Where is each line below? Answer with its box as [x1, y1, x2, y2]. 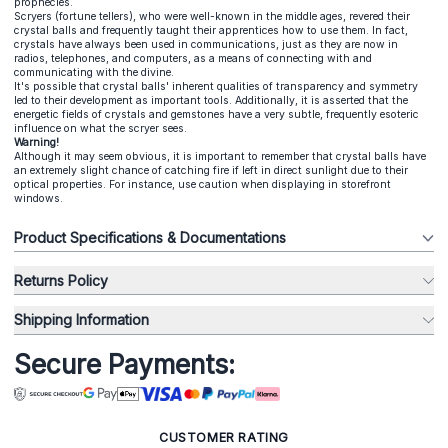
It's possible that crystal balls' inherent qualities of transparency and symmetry [14, 79, 418, 93]
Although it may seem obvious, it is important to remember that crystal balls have [14, 149, 426, 163]
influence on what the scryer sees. [14, 121, 187, 135]
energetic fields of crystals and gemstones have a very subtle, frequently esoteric [14, 107, 419, 121]
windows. [14, 191, 63, 205]
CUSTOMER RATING [158, 429, 290, 445]
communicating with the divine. [14, 65, 174, 79]
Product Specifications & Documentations [14, 228, 286, 246]
